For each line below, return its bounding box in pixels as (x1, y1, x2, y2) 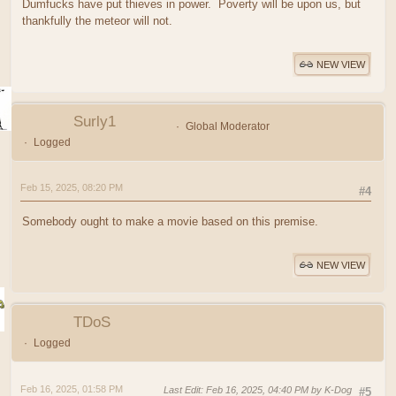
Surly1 (73, 112, 116, 130)
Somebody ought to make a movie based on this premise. (22, 214, 318, 228)
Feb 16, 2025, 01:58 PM (20, 383, 123, 394)
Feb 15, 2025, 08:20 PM (20, 181, 123, 193)
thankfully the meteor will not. (22, 13, 172, 27)
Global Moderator (185, 119, 270, 133)
